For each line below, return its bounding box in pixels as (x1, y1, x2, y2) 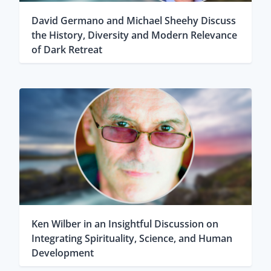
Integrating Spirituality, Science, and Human (31, 232, 232, 246)
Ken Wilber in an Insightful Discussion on (31, 217, 218, 231)
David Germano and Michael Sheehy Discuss (31, 13, 236, 27)
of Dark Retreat (31, 42, 102, 56)
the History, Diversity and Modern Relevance (31, 28, 237, 42)
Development (31, 246, 94, 260)
